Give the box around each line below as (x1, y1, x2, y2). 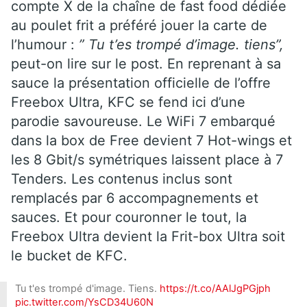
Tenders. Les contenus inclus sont (11, 170, 232, 187)
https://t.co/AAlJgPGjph (160, 282, 271, 295)
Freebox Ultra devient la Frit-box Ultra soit (11, 228, 285, 245)
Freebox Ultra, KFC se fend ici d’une (11, 93, 245, 110)
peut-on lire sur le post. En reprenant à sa (11, 55, 281, 72)
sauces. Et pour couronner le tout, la (11, 208, 247, 225)
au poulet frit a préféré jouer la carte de (11, 16, 267, 34)
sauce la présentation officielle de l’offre (11, 74, 271, 91)
